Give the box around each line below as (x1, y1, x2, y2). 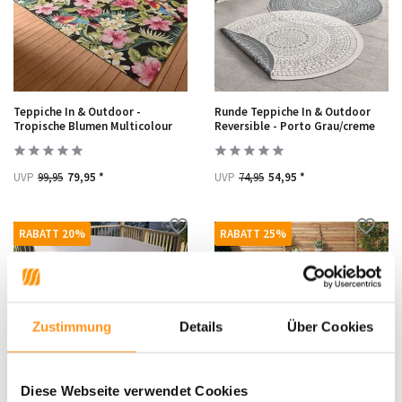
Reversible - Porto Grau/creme (214, 118, 375, 134)
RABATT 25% (220, 226, 286, 241)
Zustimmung (31, 319, 112, 334)
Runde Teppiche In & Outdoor (214, 104, 371, 119)
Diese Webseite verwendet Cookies (21, 382, 248, 398)
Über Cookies (286, 319, 374, 334)
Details (179, 319, 223, 334)
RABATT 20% (19, 226, 85, 241)
